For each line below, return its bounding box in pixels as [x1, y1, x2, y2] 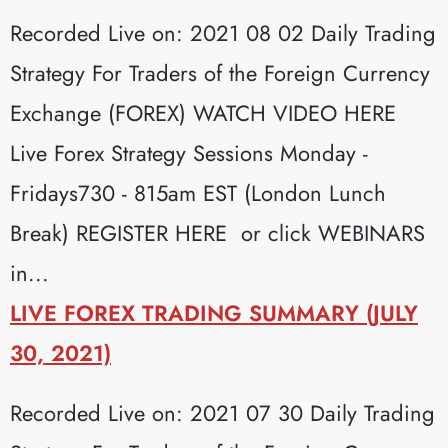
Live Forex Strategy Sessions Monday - [10, 136, 368, 169]
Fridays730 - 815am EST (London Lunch [10, 176, 386, 209]
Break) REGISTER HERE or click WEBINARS [10, 216, 425, 249]
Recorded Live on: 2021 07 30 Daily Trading [10, 396, 435, 429]
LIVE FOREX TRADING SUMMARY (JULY [10, 296, 418, 329]
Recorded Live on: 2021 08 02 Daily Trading [10, 16, 436, 49]
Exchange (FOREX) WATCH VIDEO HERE [10, 96, 396, 129]
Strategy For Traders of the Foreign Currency [10, 56, 430, 89]
